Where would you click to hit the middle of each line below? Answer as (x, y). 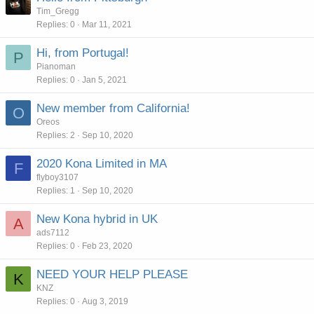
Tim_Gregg (58, 11)
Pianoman (56, 67)
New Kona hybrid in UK (97, 219)
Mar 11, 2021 (107, 25)
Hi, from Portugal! (83, 53)
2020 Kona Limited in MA (102, 164)
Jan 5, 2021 (104, 80)
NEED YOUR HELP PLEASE (112, 274)
